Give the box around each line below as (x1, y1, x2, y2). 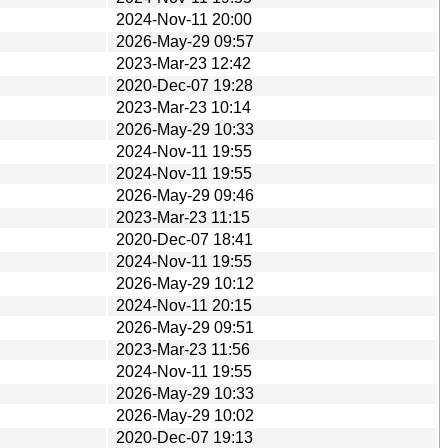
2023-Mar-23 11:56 (116, 340, 250, 358)
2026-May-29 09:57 (116, 32, 254, 50)
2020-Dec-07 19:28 (116, 76, 253, 94)
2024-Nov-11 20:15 (116, 296, 252, 314)
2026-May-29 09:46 (116, 186, 254, 204)
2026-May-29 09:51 (116, 318, 254, 336)
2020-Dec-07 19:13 (116, 428, 253, 446)
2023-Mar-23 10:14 (116, 98, 251, 116)
